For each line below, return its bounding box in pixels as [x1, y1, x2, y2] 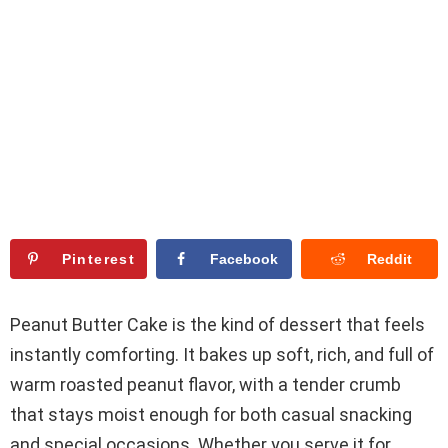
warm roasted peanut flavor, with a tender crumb [10, 374, 401, 396]
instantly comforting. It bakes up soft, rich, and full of [10, 344, 434, 366]
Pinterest [61, 250, 136, 267]
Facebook [209, 250, 278, 267]
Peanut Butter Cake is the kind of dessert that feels [10, 314, 425, 336]
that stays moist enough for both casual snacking [10, 404, 412, 426]
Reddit [366, 250, 412, 267]
